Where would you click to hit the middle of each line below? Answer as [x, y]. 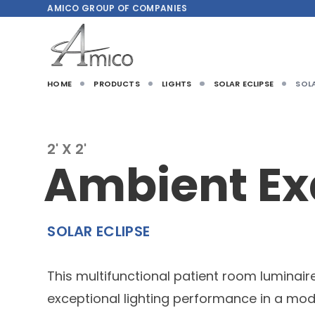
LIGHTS [177, 84]
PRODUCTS [117, 84]
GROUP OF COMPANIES [135, 8]
